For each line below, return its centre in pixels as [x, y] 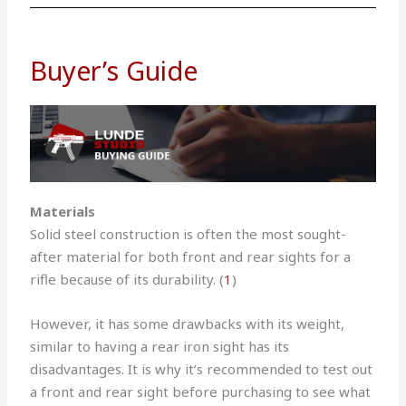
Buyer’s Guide [114, 71]
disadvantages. [79, 369]
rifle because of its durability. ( [127, 280]
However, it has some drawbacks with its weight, [188, 324]
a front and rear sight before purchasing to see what [201, 392]
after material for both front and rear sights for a [191, 257]
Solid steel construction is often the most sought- [188, 234]
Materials [63, 212]
